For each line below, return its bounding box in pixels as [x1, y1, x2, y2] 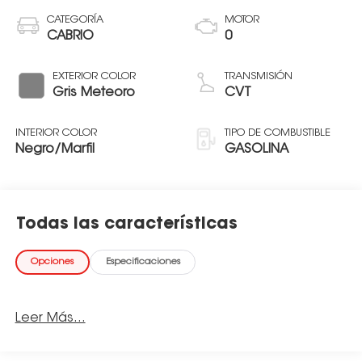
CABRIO [46, 29, 94, 43]
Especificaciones [105, 258, 180, 267]
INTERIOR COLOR [15, 127, 97, 138]
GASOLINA [225, 142, 288, 156]
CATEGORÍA [46, 14, 103, 25]
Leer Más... [15, 311, 86, 325]
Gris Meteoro [52, 86, 135, 99]
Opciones [31, 258, 74, 267]
